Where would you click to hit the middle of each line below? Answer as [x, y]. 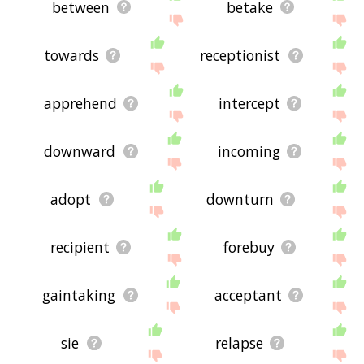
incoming [249, 151]
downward [80, 151]
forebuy [249, 247]
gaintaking [79, 295]
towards [71, 55]
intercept [250, 103]
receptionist [240, 55]
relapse [239, 342]
